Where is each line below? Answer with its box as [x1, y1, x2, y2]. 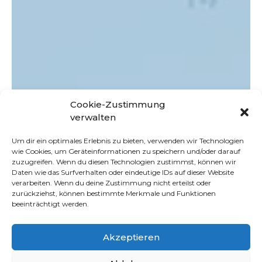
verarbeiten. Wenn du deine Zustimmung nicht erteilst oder [12, 178, 211, 187]
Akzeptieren [102, 231, 160, 243]
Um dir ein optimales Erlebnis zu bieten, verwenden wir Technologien [12, 136, 244, 145]
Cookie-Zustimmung [70, 99, 166, 110]
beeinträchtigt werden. [12, 199, 89, 208]
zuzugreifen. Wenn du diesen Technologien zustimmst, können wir [12, 157, 236, 166]
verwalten [70, 112, 116, 123]
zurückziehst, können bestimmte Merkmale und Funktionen [12, 189, 216, 198]
